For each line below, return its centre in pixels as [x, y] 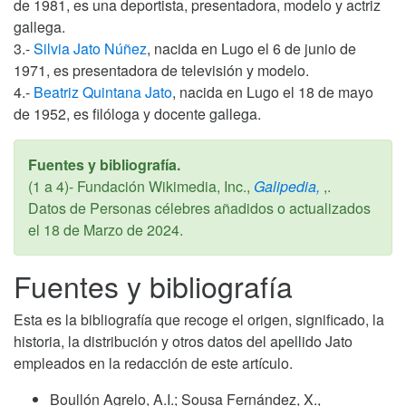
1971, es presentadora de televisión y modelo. [161, 70]
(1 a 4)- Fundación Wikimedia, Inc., [139, 186]
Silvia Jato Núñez [90, 48]
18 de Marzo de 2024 [111, 229]
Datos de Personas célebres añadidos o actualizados [199, 208]
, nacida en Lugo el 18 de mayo [273, 92]
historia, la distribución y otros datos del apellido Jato [183, 341]
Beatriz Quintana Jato [103, 92]
